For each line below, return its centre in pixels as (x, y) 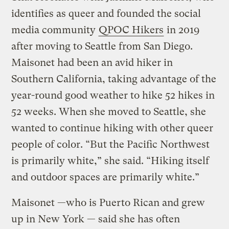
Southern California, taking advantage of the (114, 79)
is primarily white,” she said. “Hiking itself (110, 161)
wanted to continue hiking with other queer (112, 128)
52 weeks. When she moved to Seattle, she (109, 111)
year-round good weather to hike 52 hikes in (113, 95)
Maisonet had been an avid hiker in (92, 62)
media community (55, 30)
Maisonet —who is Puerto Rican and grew (108, 202)
